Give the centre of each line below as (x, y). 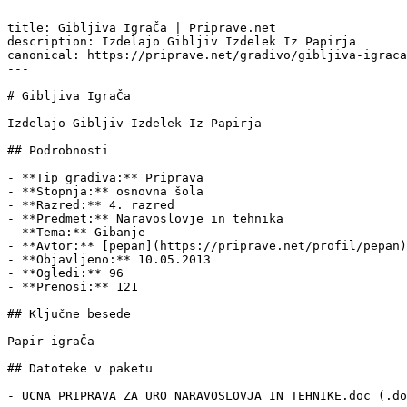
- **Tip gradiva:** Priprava (105, 178)
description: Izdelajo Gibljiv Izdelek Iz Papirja (182, 41)
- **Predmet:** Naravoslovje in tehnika (145, 218)
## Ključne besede (69, 314)
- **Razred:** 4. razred (91, 205)
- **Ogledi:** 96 (65, 273)
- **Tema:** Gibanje (76, 232)
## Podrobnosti (58, 150)
